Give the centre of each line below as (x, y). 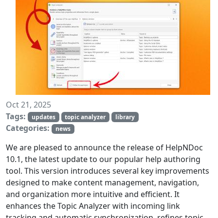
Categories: (28, 128)
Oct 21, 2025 (28, 104)
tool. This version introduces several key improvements (108, 171)
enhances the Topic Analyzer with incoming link (93, 206)
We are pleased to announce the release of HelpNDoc (104, 147)
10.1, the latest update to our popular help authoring (103, 159)
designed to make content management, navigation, (102, 182)
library (125, 117)
